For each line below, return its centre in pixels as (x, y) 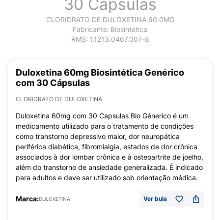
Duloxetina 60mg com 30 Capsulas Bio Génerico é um (102, 116)
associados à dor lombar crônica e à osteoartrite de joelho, (110, 157)
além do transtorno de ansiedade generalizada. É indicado (109, 167)
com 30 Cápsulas (53, 83)
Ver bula (155, 199)
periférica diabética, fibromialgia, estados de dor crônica (107, 147)
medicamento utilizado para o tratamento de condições (105, 126)
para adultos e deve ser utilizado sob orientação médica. (107, 178)
